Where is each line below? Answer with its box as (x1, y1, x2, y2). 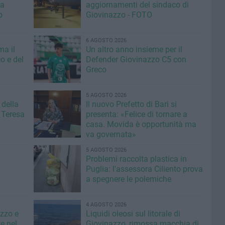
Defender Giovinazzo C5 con (85, 55, 186, 64)
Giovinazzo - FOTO (85, 10, 152, 20)
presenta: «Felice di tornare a (85, 109, 187, 119)
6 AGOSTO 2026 (85, 37, 127, 44)
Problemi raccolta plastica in (85, 154, 187, 164)
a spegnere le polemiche (85, 174, 171, 184)
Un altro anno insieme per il (85, 45, 182, 54)
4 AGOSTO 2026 (85, 201, 127, 208)
